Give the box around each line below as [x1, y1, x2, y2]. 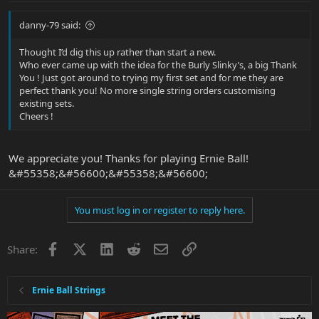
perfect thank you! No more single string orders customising [19, 84, 276, 98]
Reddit [140, 240, 172, 255]
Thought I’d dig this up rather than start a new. [19, 46, 216, 59]
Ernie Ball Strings [32, 283, 106, 296]
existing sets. [19, 97, 74, 110]
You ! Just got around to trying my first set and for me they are [19, 71, 283, 85]
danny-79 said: [19, 19, 80, 32]
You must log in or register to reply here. [74, 203, 245, 216]
